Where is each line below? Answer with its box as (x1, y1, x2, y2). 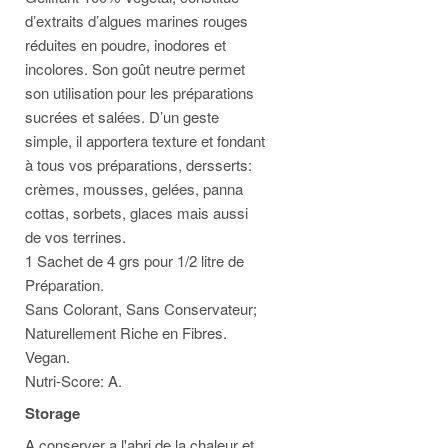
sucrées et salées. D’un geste (25, 106, 219, 127)
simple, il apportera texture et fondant (25, 130, 265, 151)
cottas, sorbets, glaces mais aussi (25, 202, 248, 223)
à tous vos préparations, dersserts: (25, 154, 252, 175)
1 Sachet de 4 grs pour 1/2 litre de (25, 250, 244, 271)
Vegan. (25, 346, 70, 367)
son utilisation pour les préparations (25, 82, 254, 103)
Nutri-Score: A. (25, 370, 122, 391)
